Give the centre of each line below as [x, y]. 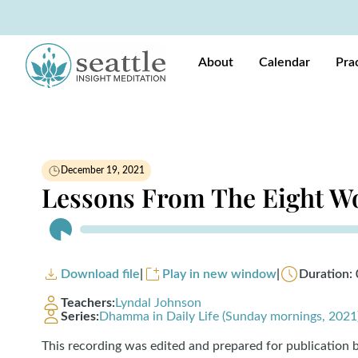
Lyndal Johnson [158, 303]
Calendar [284, 62]
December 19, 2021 [103, 170]
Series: [80, 316]
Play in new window [219, 274]
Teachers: [88, 303]
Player [58, 241]
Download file [100, 274]
